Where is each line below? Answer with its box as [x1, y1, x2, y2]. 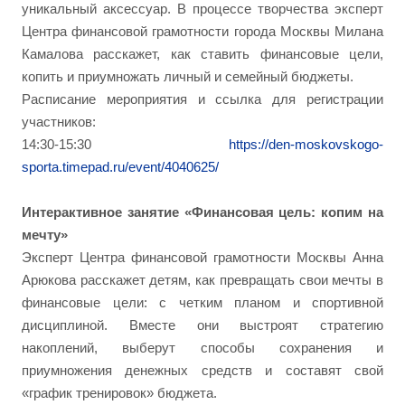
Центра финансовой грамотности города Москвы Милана [22, 24, 383, 39]
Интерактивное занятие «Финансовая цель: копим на [22, 204, 383, 220]
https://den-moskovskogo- [229, 137, 383, 152]
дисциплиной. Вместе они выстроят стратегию [22, 317, 383, 333]
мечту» [22, 227, 68, 242]
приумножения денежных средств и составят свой [22, 363, 383, 378]
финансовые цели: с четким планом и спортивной [22, 295, 383, 310]
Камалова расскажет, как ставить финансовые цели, [22, 46, 383, 61]
